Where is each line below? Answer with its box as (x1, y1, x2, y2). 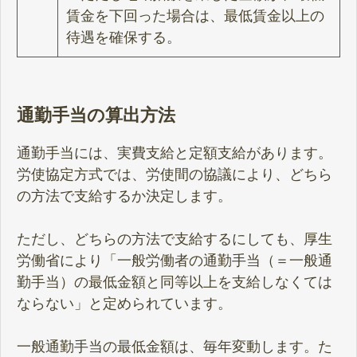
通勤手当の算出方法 (17, 104, 175, 125)
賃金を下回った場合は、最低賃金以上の (66, 8, 324, 25)
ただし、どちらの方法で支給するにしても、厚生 (17, 230, 332, 247)
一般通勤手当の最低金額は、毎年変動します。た (17, 338, 332, 355)
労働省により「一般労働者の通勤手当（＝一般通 (17, 252, 332, 269)
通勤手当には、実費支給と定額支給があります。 (17, 144, 332, 161)
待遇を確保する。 (66, 29, 181, 46)
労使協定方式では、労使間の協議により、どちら (17, 166, 332, 182)
